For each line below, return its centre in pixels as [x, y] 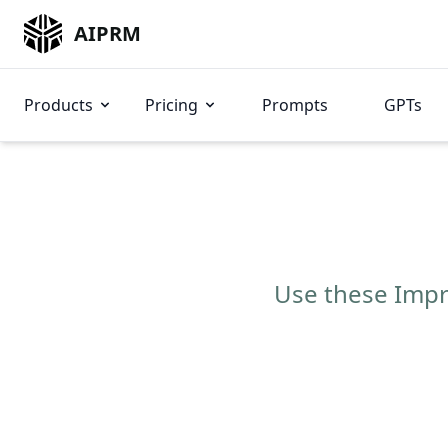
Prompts [295, 105]
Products [58, 105]
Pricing [171, 105]
